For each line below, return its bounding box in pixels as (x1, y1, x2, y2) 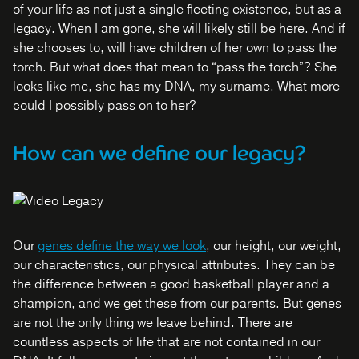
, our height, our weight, (206, 237, 341, 255)
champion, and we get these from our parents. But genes (13, 295, 341, 313)
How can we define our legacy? (13, 140, 306, 166)
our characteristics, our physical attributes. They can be (13, 256, 335, 274)
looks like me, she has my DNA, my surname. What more (13, 78, 340, 95)
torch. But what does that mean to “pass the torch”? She (13, 58, 337, 76)
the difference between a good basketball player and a (13, 276, 329, 293)
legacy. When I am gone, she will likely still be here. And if (13, 20, 345, 38)
